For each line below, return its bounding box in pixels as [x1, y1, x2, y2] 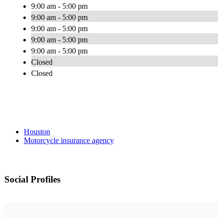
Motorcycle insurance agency [24, 136, 114, 145]
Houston [24, 127, 50, 136]
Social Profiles [4, 174, 60, 185]
